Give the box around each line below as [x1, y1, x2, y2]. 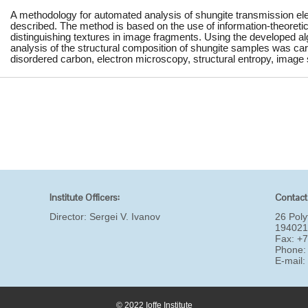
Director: [49, 211, 90, 222]
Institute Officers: [49, 191, 120, 203]
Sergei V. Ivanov [89, 211, 161, 222]
